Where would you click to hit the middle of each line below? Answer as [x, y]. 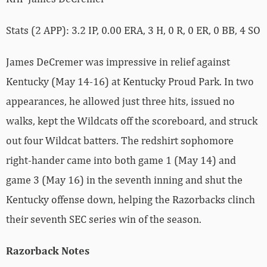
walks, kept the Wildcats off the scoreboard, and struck [132, 120]
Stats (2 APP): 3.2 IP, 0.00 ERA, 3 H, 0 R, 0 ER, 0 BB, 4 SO [133, 30]
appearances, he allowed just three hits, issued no [120, 101]
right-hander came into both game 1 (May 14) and [121, 160]
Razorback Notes [48, 250]
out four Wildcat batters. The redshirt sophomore [120, 140]
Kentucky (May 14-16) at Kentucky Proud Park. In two [130, 81]
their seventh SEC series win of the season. [104, 219]
